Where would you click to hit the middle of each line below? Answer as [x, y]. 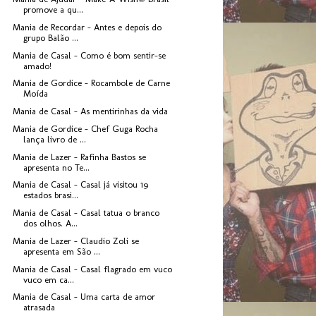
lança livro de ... [55, 139]
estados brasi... [51, 195]
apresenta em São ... [62, 251]
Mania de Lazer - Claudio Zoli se [76, 241]
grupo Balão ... [51, 37]
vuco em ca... [49, 279]
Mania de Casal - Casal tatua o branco [86, 213]
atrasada [39, 308]
